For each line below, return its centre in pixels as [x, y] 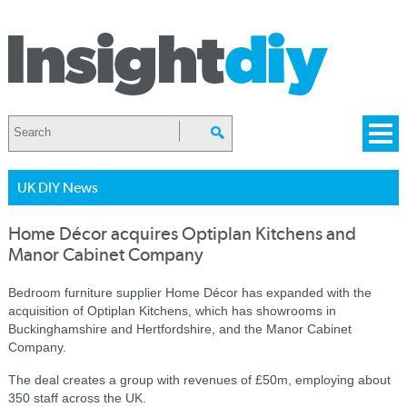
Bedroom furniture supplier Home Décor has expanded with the [189, 293]
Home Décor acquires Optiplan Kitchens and [182, 234]
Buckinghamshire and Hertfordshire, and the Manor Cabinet [179, 329]
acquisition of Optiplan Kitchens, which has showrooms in [172, 311]
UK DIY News [57, 188]
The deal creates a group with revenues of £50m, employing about [199, 380]
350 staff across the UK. [77, 398]
